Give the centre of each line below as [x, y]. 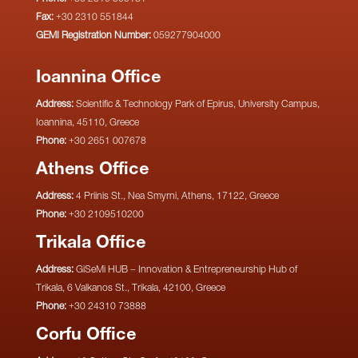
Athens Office [92, 170]
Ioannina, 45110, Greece [87, 123]
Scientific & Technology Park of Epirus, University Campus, [196, 105]
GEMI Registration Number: [93, 36]
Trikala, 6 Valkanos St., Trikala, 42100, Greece [130, 288]
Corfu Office [86, 336]
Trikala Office [90, 244]
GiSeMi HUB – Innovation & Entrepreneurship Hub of [185, 270]
